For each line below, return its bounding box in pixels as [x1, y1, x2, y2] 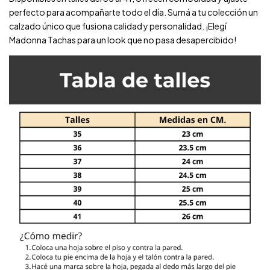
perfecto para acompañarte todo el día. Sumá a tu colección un [9, 7, 258, 18]
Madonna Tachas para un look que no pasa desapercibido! [9, 34, 236, 46]
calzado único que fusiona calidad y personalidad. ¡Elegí [9, 20, 227, 32]
